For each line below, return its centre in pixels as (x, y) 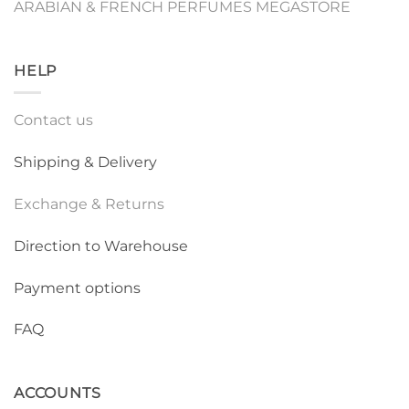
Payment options (77, 288)
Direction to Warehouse (101, 246)
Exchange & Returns (89, 204)
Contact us (53, 121)
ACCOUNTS (58, 393)
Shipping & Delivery (85, 163)
